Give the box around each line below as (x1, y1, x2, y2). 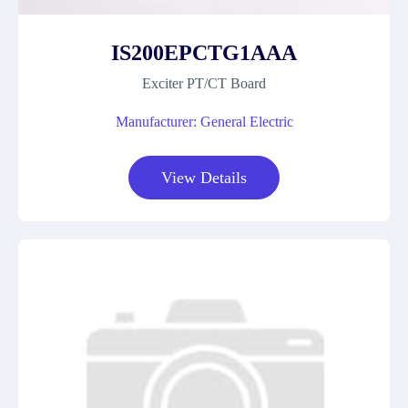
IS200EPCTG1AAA (111, 41, 297, 65)
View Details (161, 168, 247, 187)
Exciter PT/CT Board (142, 76, 266, 91)
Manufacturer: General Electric (115, 114, 293, 129)
